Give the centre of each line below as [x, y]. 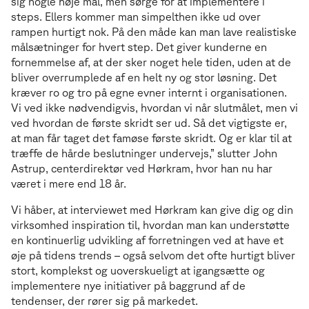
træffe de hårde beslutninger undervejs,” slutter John [144, 153]
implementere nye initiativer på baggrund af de [128, 286]
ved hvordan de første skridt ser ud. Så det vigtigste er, [149, 123]
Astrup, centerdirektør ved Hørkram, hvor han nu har [142, 169]
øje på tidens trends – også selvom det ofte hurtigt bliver [153, 256]
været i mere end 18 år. [70, 184]
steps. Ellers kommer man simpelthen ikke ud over [136, 17]
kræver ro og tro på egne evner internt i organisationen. [149, 93]
